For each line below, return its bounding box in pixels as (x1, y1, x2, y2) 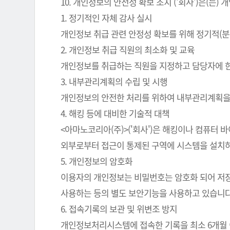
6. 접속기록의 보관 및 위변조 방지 (61, 202, 178, 215)
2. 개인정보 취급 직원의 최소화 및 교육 (61, 43, 195, 56)
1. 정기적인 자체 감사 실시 (61, 11, 152, 24)
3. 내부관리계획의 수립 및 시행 (61, 75, 168, 88)
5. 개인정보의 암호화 (61, 155, 133, 167)
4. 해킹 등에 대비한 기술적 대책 (61, 107, 170, 120)
